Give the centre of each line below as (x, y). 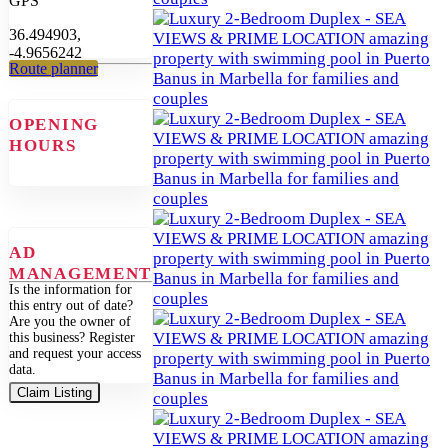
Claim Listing (54, 393)
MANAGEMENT (80, 274)
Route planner (53, 68)
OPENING (54, 125)
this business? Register (72, 338)
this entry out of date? (71, 306)
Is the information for (70, 290)
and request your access (75, 354)
